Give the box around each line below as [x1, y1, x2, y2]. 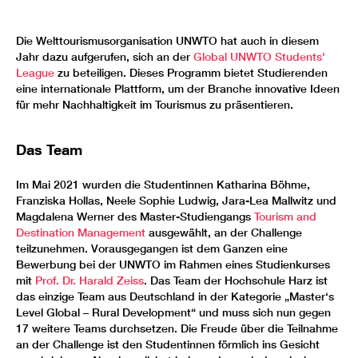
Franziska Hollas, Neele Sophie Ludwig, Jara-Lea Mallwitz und [16, 193, 336, 208]
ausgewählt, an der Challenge [145, 225, 302, 240]
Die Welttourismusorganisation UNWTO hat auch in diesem [16, 33, 319, 48]
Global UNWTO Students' [193, 49, 325, 64]
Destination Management [16, 225, 145, 240]
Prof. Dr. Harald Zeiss [35, 272, 144, 288]
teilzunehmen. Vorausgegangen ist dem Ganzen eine [16, 241, 288, 256]
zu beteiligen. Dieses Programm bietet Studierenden [54, 65, 328, 80]
